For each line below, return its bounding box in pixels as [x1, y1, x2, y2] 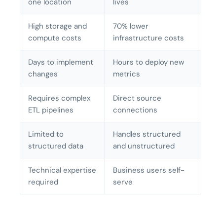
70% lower [113, 21, 148, 32]
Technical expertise [28, 165, 96, 176]
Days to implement [28, 57, 93, 68]
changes [28, 69, 58, 79]
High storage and [28, 21, 87, 32]
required [28, 177, 58, 187]
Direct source [113, 93, 161, 104]
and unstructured [113, 141, 175, 151]
